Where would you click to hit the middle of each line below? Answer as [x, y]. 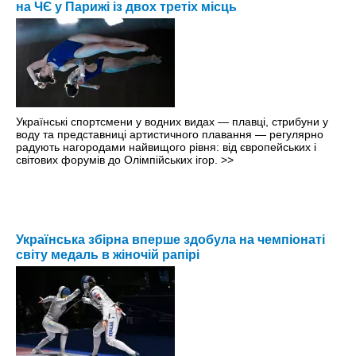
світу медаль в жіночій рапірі [108, 254]
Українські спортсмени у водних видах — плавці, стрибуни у [172, 121]
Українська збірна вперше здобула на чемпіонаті [170, 239]
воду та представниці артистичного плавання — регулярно [170, 134]
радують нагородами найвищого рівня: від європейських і [166, 147]
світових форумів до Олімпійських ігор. [118, 159]
